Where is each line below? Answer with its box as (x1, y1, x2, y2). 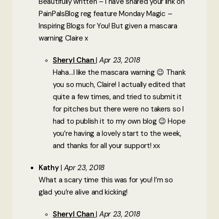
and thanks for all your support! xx (53, 140, 160, 151)
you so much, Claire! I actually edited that (53, 79, 186, 89)
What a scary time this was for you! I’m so (39, 175, 173, 185)
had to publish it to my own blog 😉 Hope (53, 116, 186, 126)
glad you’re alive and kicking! (39, 187, 128, 197)
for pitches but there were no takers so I (53, 104, 184, 114)
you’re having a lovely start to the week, (53, 128, 181, 138)
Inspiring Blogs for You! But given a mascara (39, 21, 177, 31)
